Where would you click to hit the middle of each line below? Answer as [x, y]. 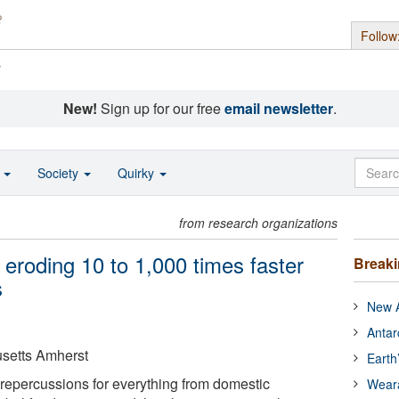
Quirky [138, 173]
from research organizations [259, 223]
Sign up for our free [160, 108]
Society [60, 173]
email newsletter [278, 108]
